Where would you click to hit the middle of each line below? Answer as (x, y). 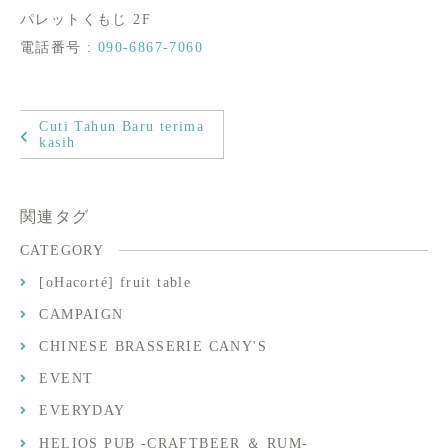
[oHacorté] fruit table (115, 283)
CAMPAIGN (81, 315)
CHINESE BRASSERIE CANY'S (153, 347)
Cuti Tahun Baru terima (122, 126)
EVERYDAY (82, 411)
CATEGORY (62, 251)
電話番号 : (59, 47)
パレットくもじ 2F (85, 19)
